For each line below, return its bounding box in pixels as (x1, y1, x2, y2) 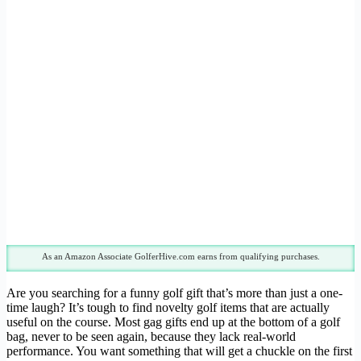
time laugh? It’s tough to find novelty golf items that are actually (6, 301, 330, 315)
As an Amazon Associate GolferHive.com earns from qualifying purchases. (41, 251, 320, 262)
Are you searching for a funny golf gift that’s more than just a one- (6, 286, 342, 301)
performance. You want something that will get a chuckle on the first (6, 344, 352, 359)
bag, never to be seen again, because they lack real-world (6, 330, 296, 344)
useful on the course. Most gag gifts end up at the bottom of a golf (6, 315, 340, 330)
